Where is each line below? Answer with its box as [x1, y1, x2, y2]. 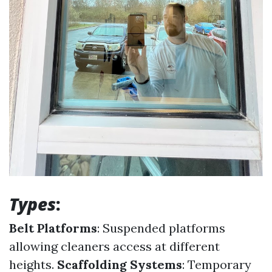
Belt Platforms [9, 220, 97, 236]
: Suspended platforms [97, 220, 225, 236]
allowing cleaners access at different [9, 239, 220, 254]
